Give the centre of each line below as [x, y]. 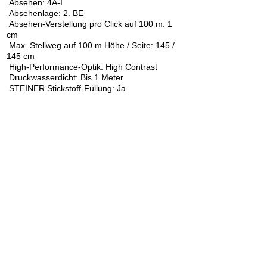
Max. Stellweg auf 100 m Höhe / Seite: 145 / [91, 45]
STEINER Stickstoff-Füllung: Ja [66, 88]
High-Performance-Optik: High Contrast [82, 66]
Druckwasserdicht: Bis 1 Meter [65, 77]
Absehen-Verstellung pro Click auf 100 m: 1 [89, 24]
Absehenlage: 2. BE [45, 13]
